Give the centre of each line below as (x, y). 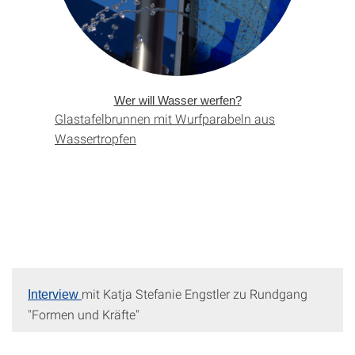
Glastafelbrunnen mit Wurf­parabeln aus (165, 119)
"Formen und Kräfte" (84, 315)
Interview (55, 295)
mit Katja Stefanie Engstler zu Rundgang (195, 294)
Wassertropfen (95, 139)
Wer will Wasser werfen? (177, 101)
